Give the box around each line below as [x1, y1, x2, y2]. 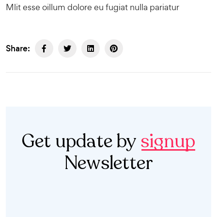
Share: [6, 42, 30, 54]
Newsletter [64, 151, 153, 176]
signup [140, 129, 195, 154]
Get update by [22, 129, 140, 154]
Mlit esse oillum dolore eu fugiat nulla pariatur [6, 1, 179, 13]
